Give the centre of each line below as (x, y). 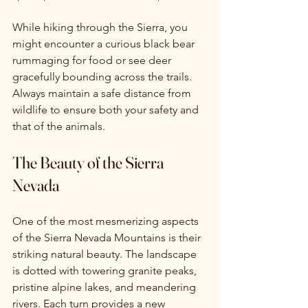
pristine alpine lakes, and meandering (106, 287)
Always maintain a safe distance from (103, 93)
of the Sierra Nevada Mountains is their (108, 237)
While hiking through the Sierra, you (101, 27)
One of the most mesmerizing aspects (107, 221)
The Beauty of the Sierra (89, 162)
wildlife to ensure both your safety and (107, 109)
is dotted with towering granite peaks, (106, 270)
